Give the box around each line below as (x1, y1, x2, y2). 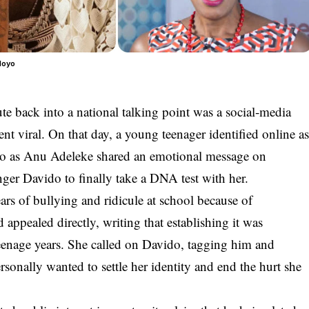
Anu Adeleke (23, 146, 94, 164)
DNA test (150, 168, 199, 186)
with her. (199, 168, 249, 186)
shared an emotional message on (93, 146, 267, 164)
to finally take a (61, 168, 150, 186)
